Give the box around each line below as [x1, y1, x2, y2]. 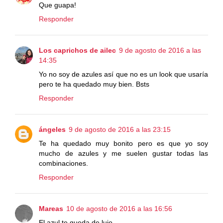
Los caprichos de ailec [39, 46, 116, 54]
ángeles [39, 125, 66, 133]
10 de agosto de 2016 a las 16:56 [66, 204, 172, 213]
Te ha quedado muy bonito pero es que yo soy [39, 139, 208, 147]
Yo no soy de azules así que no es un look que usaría [39, 70, 208, 78]
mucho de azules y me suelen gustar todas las [39, 149, 208, 157]
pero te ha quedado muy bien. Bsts [39, 80, 149, 88]
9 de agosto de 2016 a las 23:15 [69, 125, 171, 133]
